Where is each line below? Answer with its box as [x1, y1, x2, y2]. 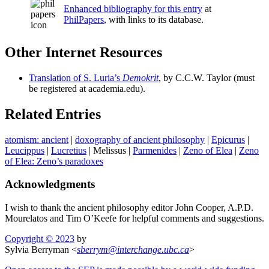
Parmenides [133, 145, 177, 156]
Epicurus [211, 134, 245, 145]
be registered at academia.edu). [29, 83, 145, 94]
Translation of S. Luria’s [29, 72, 122, 83]
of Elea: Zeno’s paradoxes [5, 156, 103, 166]
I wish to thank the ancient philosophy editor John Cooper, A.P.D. [5, 202, 253, 213]
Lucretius [51, 145, 86, 156]
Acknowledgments [5, 178, 95, 191]
